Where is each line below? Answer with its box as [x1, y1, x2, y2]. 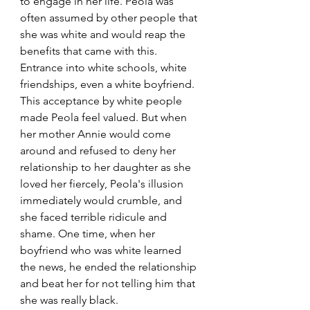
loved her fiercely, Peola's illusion [20, 177, 186, 190]
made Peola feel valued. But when [20, 111, 190, 124]
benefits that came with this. [20, 44, 160, 57]
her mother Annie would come [20, 127, 174, 140]
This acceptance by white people [20, 94, 185, 107]
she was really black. [20, 293, 121, 307]
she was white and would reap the [20, 28, 188, 41]
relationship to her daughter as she [20, 161, 194, 174]
